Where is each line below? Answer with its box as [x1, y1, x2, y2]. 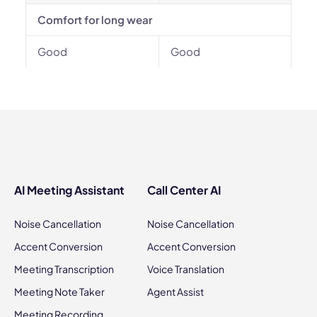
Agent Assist [147, 285, 204, 298]
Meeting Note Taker [14, 285, 105, 298]
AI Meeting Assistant [14, 183, 125, 197]
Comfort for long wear [38, 13, 152, 26]
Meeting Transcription [14, 263, 114, 275]
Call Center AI [147, 183, 221, 197]
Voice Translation [147, 263, 224, 275]
